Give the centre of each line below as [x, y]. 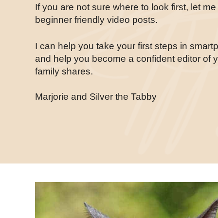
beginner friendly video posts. [96, 19]
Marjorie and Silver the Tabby [96, 97]
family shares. [64, 71]
